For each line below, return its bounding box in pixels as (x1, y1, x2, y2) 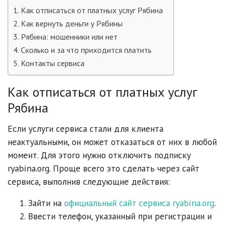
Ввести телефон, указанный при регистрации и (28, 210, 212, 222)
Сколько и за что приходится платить (21, 44, 152, 55)
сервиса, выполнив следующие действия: (8, 176, 170, 188)
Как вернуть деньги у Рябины (21, 18, 123, 28)
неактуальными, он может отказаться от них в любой (8, 136, 217, 148)
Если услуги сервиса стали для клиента (8, 123, 163, 135)
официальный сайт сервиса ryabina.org (64, 197, 214, 209)
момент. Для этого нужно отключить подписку (8, 149, 191, 161)
